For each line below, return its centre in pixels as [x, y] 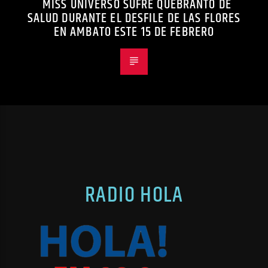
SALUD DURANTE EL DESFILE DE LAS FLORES [134, 19]
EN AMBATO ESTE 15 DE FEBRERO [134, 32]
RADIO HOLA [134, 196]
